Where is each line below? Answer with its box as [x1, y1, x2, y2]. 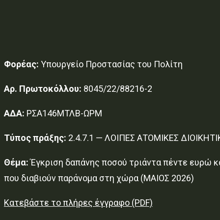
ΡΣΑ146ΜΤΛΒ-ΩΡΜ [25, 108, 102, 118]
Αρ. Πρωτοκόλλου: [4, 83, 82, 94]
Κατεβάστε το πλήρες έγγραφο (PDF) [4, 197, 153, 208]
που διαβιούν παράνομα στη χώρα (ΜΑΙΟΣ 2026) [4, 172, 194, 183]
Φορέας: [4, 58, 39, 69]
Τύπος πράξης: [4, 132, 66, 143]
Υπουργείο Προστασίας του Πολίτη [39, 58, 183, 69]
